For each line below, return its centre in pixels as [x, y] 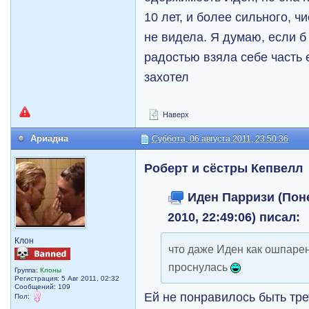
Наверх [175, 114]
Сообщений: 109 [43, 287]
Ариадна [50, 138]
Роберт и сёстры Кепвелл [224, 168]
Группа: [28, 270]
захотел [167, 77]
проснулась [200, 267]
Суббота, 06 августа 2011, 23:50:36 [220, 139]
